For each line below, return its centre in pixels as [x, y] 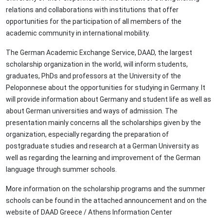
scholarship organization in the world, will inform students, [97, 64]
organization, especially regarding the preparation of [87, 134]
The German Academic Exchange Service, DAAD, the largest [99, 53]
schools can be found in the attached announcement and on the [106, 200]
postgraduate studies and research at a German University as [102, 146]
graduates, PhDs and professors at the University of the [93, 76]
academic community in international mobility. [79, 33]
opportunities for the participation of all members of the [94, 21]
